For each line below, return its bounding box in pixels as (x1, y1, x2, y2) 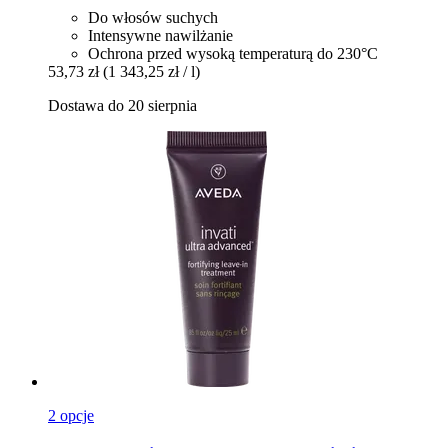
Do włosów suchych (88, 9, 218, 27)
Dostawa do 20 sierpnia (48, 97, 197, 115)
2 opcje (48, 407, 94, 425)
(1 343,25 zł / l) (103, 63, 200, 81)
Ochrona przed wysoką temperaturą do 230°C (88, 45, 378, 63)
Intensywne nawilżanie (88, 27, 233, 45)
